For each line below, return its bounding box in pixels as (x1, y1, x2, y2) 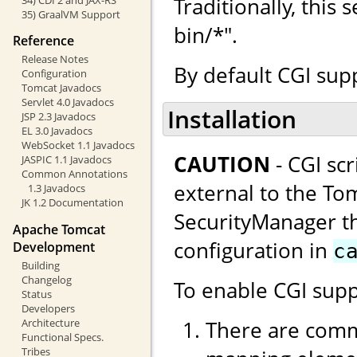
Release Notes (21, 52, 88, 67)
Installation (167, 103, 296, 136)
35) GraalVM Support (21, 6, 120, 22)
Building (21, 257, 60, 273)
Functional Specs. (21, 329, 104, 344)
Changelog (21, 272, 72, 287)
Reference (13, 32, 74, 50)
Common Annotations (21, 167, 127, 182)
